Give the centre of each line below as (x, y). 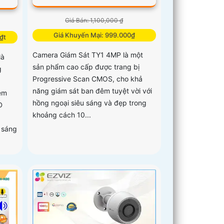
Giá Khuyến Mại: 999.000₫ (94, 35)
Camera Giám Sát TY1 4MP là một (88, 54)
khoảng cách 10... (62, 114)
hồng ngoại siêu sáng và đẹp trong (90, 102)
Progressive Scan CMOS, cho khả (88, 78)
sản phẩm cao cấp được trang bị (86, 66)
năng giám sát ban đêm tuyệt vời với (92, 90)
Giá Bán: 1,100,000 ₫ (94, 20)
